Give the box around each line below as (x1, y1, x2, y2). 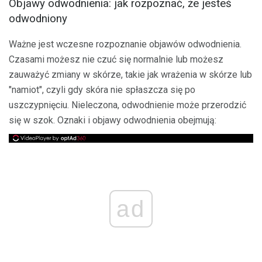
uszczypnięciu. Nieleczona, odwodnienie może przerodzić (9, 99, 246, 111)
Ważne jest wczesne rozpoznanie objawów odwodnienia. (9, 39, 242, 50)
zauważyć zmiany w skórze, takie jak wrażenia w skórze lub (9, 69, 252, 81)
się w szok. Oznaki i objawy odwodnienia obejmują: (9, 115, 216, 126)
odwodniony (9, 12, 67, 25)
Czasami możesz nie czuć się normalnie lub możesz (9, 54, 223, 65)
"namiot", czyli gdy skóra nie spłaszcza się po (9, 84, 195, 96)
